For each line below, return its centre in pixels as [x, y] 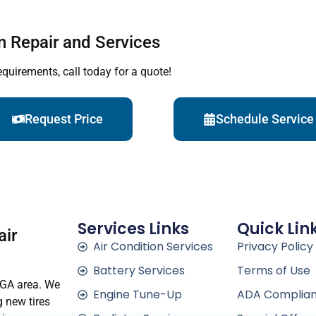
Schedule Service [265, 119]
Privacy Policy [275, 247]
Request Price [64, 119]
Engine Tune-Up [138, 295]
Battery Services [139, 271]
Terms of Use [273, 271]
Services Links [133, 229]
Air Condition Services [153, 247]
